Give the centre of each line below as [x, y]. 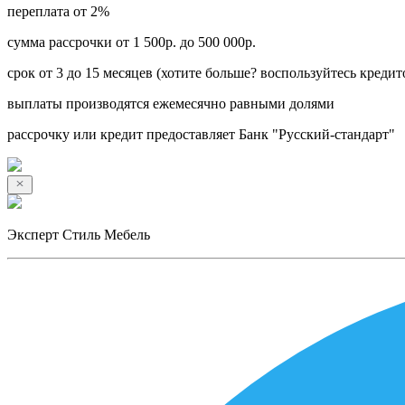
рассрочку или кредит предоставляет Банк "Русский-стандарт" [201, 134]
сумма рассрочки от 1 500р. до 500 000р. [132, 42]
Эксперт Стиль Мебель [79, 234]
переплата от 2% [58, 11]
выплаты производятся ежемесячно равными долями [171, 103]
